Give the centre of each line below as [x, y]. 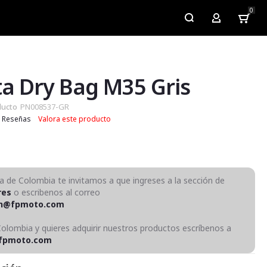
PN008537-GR [45, 107]
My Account [239, 21]
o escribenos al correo [56, 192]
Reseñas [17, 119]
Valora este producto [75, 119]
